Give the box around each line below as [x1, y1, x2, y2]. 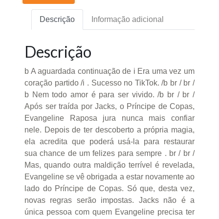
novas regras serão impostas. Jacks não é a [24, 196, 195, 205]
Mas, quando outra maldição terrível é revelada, [24, 161, 195, 170]
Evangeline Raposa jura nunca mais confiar [24, 114, 195, 123]
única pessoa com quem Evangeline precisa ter [24, 208, 195, 217]
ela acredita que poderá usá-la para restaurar [24, 137, 195, 146]
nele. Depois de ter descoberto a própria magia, [24, 126, 195, 134]
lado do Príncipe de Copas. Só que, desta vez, [24, 184, 195, 193]
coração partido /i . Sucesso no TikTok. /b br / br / [24, 79, 195, 88]
